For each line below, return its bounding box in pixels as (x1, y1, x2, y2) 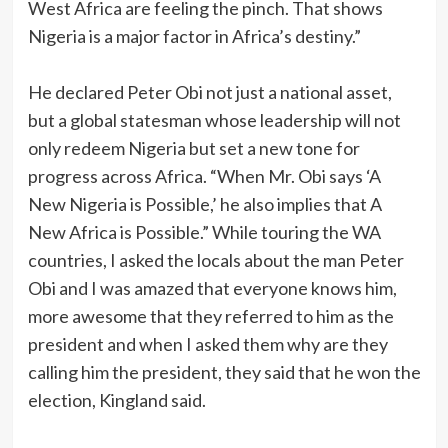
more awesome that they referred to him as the (27, 305, 394, 328)
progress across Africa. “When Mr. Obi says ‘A (27, 165, 381, 188)
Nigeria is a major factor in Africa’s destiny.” (27, 25, 361, 48)
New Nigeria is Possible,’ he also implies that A (27, 193, 382, 216)
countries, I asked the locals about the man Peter (27, 249, 404, 272)
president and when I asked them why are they (27, 333, 388, 356)
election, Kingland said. (27, 389, 206, 412)
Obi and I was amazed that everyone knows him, (27, 277, 397, 300)
